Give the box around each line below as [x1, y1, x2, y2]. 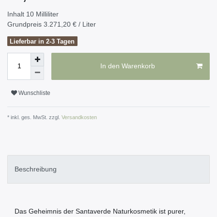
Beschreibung [15, 165, 57, 173]
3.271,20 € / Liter [44, 20, 96, 28]
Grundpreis [7, 20, 44, 28]
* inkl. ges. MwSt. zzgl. [7, 114, 60, 120]
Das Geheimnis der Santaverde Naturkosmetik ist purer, [15, 207, 186, 216]
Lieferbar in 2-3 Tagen [10, 37, 75, 45]
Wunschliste [18, 90, 50, 97]
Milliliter [36, 10, 59, 18]
